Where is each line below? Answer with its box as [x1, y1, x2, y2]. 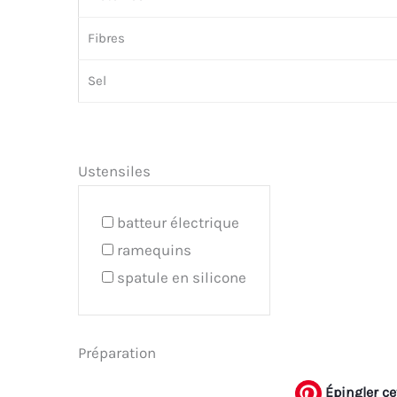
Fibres [88, 29, 125, 46]
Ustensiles [78, 162, 151, 181]
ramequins [117, 241, 191, 260]
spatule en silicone [117, 269, 246, 287]
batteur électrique [117, 214, 239, 232]
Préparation [78, 344, 156, 362]
